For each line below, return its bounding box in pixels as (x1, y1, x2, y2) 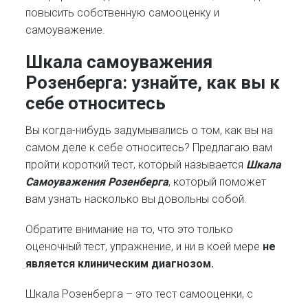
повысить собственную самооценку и (25, 6, 220, 20)
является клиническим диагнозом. (25, 256, 214, 270)
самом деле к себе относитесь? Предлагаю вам (25, 140, 273, 154)
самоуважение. (25, 23, 106, 37)
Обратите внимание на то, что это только (25, 222, 234, 236)
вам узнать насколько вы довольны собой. (25, 192, 247, 206)
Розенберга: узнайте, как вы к (25, 72, 280, 93)
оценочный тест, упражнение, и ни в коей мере (25, 239, 263, 253)
